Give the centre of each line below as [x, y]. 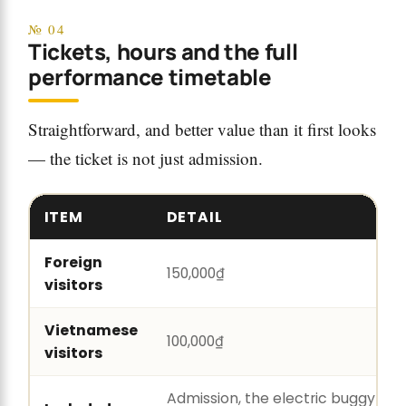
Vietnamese [91, 330]
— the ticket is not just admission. [145, 159]
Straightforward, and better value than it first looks [202, 130]
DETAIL [195, 217]
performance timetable [150, 77]
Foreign [73, 262]
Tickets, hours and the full [163, 52]
